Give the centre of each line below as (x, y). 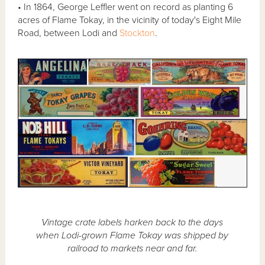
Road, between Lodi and (69, 33)
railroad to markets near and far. (132, 249)
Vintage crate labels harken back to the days (132, 223)
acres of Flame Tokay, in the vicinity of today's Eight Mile (130, 20)
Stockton (138, 33)
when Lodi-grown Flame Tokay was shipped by (132, 236)
